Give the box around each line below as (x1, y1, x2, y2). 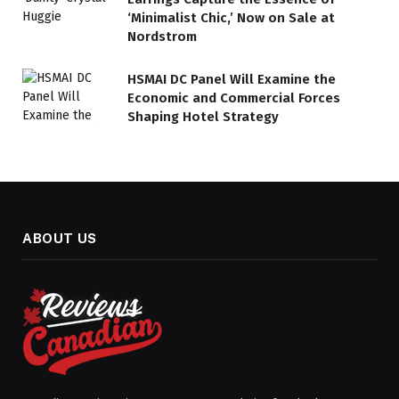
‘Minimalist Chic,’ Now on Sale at (127, 10, 335, 27)
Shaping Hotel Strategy (127, 109, 279, 126)
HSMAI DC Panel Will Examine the (127, 71, 336, 88)
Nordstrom (127, 28, 197, 45)
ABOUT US (22, 230, 97, 246)
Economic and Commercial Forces (127, 90, 340, 107)
